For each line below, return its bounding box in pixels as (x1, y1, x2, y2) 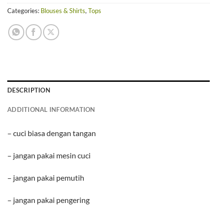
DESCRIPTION (7, 86, 50, 94)
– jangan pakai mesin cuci (7, 150, 91, 160)
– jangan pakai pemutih (7, 172, 84, 182)
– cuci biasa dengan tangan (7, 128, 96, 138)
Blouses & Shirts (41, 7, 85, 15)
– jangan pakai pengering (7, 195, 90, 204)
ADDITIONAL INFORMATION (7, 106, 95, 114)
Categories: (7, 7, 41, 15)
